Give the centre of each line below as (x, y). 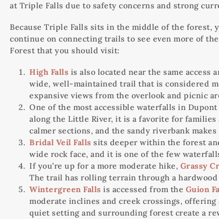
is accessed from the (143, 189)
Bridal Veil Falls (60, 142)
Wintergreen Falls (65, 189)
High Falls (49, 72)
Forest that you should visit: (65, 51)
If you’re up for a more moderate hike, (105, 166)
